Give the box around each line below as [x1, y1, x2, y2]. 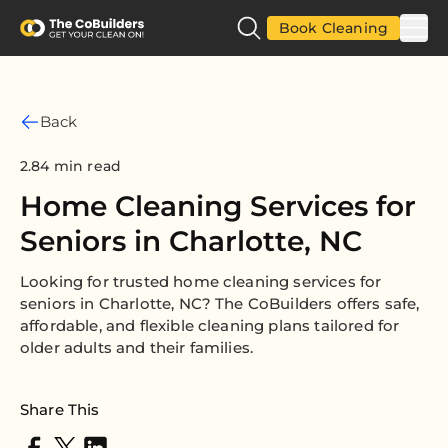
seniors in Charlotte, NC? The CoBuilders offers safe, [20, 294, 420, 313]
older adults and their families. [20, 338, 254, 357]
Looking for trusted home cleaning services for [20, 272, 382, 291]
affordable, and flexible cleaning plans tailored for [20, 316, 400, 335]
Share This [20, 400, 100, 419]
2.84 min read [20, 157, 122, 175]
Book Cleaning [278, 19, 388, 37]
